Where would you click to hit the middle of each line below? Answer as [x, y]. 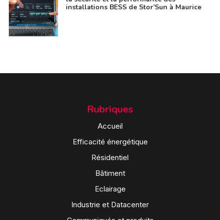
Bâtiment [110, 173]
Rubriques [110, 109]
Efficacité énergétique [110, 141]
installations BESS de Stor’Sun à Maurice [133, 7]
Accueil [110, 126]
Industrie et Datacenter [110, 204]
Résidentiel [110, 157]
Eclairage [110, 189]
